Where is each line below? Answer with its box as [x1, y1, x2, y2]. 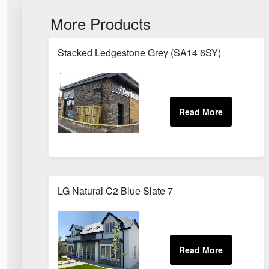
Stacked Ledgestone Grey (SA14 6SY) [57, 45, 221, 59]
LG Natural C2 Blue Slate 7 [57, 183, 173, 198]
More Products [50, 11, 151, 34]
